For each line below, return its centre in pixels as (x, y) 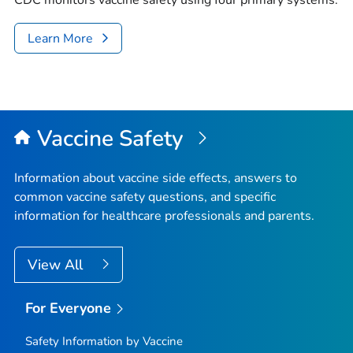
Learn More (60, 39)
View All (57, 264)
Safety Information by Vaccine (104, 342)
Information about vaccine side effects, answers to (156, 178)
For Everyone (68, 308)
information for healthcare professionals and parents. (164, 216)
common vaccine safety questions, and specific (145, 197)
